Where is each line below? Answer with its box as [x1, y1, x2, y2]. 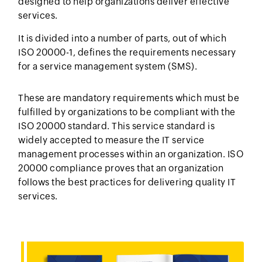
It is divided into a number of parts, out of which [18, 33, 227, 44]
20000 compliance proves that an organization [18, 163, 224, 174]
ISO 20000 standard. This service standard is [18, 121, 215, 132]
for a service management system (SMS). [18, 61, 198, 72]
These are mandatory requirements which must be [18, 93, 240, 104]
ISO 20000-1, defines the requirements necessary [18, 47, 236, 58]
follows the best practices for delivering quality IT [18, 177, 236, 188]
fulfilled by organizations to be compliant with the [18, 107, 236, 118]
